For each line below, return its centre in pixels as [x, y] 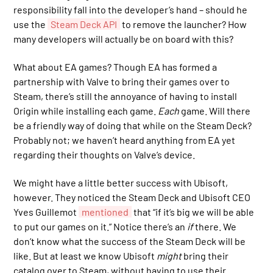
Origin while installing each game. [86, 111]
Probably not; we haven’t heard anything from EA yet [125, 140]
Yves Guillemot [46, 212]
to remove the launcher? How [184, 24]
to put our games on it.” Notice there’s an [101, 227]
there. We [215, 227]
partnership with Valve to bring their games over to [122, 82]
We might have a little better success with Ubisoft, [121, 183]
